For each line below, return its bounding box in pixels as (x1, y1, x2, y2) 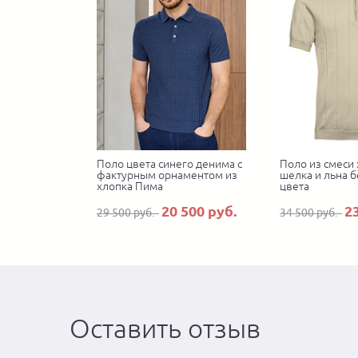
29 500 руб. (97, 206, 159, 220)
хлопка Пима (97, 180, 163, 193)
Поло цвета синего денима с (97, 157, 242, 171)
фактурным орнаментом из (97, 169, 237, 182)
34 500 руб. (280, 206, 342, 220)
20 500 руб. (161, 203, 237, 220)
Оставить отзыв (70, 312, 261, 344)
